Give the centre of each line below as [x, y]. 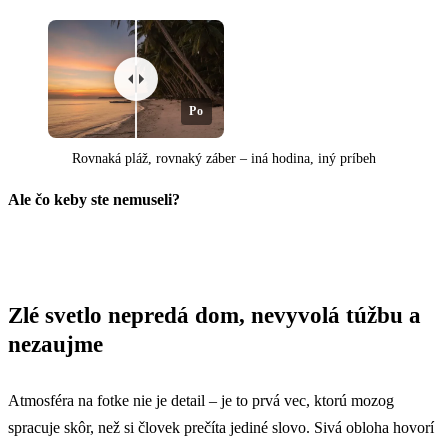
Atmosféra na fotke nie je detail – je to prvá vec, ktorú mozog [201, 400]
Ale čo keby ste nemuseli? [94, 200]
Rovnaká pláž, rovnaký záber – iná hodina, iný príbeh [224, 159]
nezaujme [55, 344]
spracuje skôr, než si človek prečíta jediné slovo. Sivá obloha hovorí [221, 427]
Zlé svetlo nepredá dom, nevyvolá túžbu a [214, 315]
